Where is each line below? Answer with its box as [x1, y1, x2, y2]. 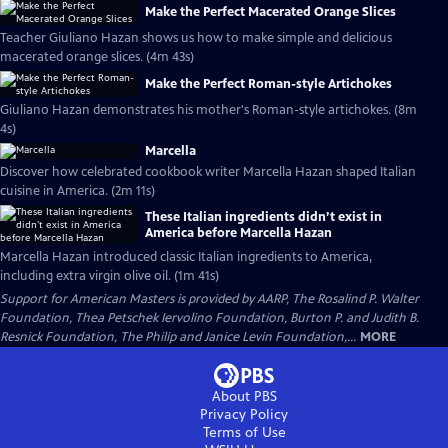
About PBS [211, 388, 277, 405]
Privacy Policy [200, 406, 288, 423]
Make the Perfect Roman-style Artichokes [145, 76, 392, 92]
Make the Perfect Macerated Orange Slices [145, 4, 396, 20]
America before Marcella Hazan [145, 224, 332, 241]
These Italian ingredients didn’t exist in [145, 208, 382, 225]
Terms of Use [202, 424, 286, 441]
